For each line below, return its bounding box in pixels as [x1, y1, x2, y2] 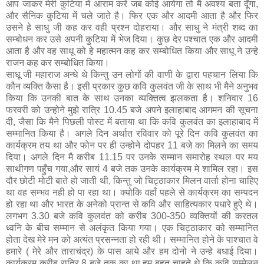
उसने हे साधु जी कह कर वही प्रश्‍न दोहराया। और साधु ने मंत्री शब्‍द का [6, 22, 258, 33]
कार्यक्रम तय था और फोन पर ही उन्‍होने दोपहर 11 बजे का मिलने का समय [6, 140, 258, 151]
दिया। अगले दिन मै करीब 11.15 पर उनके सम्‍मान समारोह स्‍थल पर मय [6, 152, 258, 163]
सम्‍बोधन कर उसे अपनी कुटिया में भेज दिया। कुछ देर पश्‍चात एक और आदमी [6, 34, 258, 45]
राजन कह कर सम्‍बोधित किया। [6, 58, 112, 68]
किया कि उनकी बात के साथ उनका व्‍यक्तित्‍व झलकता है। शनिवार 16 [6, 93, 258, 104]
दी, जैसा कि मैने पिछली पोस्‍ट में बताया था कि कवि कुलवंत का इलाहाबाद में [6, 117, 258, 127]
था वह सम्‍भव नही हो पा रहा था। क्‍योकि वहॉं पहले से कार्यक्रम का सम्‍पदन [6, 187, 258, 198]
